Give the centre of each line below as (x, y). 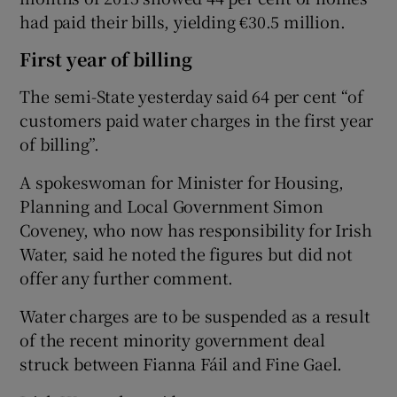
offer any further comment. (127, 277)
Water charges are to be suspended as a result (195, 315)
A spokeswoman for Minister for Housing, (182, 181)
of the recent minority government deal (172, 339)
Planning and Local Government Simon (171, 205)
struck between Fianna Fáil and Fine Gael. (181, 363)
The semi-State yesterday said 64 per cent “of (191, 95)
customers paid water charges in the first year (197, 119)
